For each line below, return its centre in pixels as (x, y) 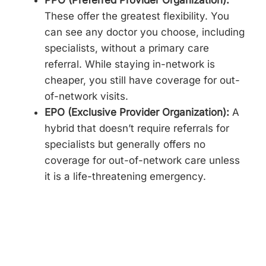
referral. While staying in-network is (130, 64)
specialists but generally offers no (125, 144)
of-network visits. (87, 96)
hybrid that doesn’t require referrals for (137, 128)
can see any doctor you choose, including (145, 32)
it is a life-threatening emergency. (126, 176)
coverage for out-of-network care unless (142, 160)
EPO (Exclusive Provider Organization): (137, 112)
